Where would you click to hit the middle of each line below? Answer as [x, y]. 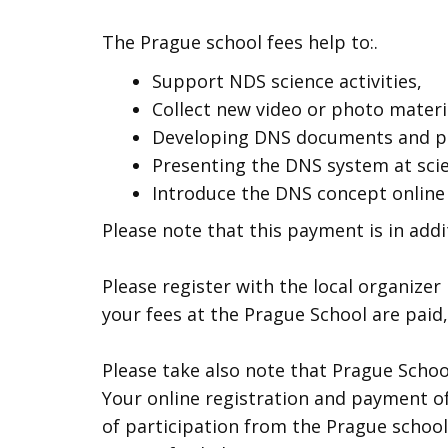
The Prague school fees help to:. [242, 42]
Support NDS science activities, [287, 81]
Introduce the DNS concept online [298, 193]
